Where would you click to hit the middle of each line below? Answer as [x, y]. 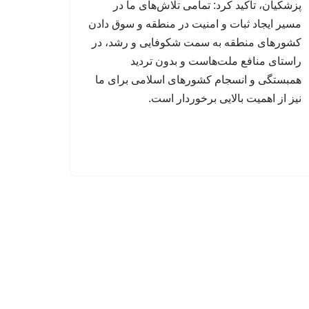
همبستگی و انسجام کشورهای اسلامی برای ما [198, 80]
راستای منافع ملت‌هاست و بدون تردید [216, 61]
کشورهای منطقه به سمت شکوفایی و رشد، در [197, 43]
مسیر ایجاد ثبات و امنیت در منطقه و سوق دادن [195, 24]
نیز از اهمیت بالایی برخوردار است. [225, 99]
